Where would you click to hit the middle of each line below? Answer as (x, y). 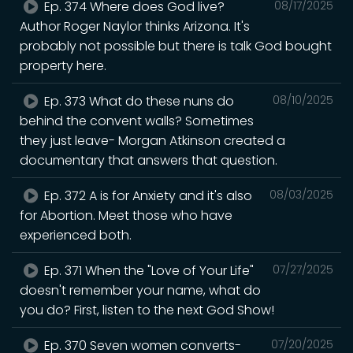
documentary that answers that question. (149, 160)
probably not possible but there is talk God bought (176, 46)
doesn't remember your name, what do (140, 290)
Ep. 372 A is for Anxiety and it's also (147, 195)
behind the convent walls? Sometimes (137, 121)
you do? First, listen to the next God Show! (147, 310)
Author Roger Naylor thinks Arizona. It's (135, 26)
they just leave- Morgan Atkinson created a (152, 140)
